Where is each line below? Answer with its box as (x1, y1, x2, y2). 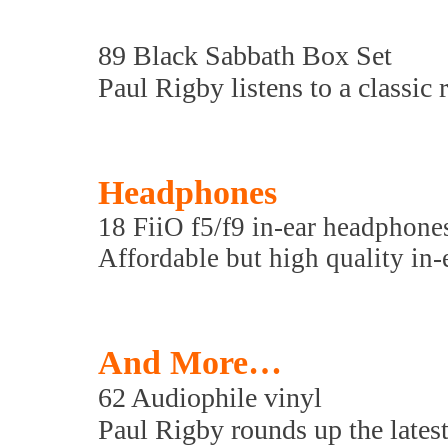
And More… (98, 344, 282, 381)
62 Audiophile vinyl (98, 382, 322, 413)
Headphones (98, 174, 277, 211)
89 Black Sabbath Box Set (98, 40, 392, 71)
